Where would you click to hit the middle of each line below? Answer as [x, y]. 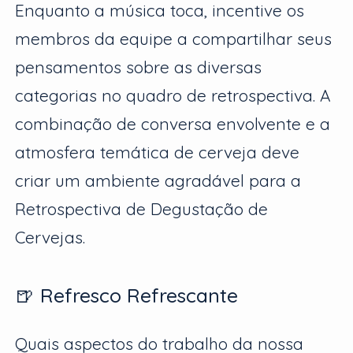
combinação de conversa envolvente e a [173, 123]
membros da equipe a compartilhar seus [174, 38]
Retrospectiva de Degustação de [142, 208]
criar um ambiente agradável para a [158, 180]
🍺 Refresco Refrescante [127, 295]
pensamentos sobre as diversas [139, 67]
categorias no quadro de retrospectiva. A [173, 95]
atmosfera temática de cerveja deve [158, 152]
